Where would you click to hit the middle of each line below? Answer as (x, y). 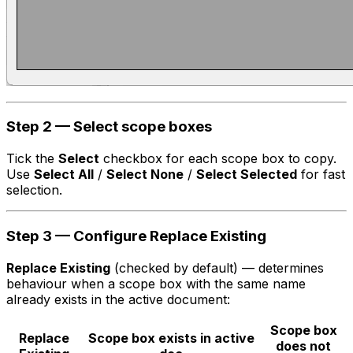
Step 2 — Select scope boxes (109, 127)
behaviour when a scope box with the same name (156, 283)
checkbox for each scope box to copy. (218, 159)
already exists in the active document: (118, 299)
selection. (34, 190)
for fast (321, 175)
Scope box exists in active (171, 338)
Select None (145, 175)
